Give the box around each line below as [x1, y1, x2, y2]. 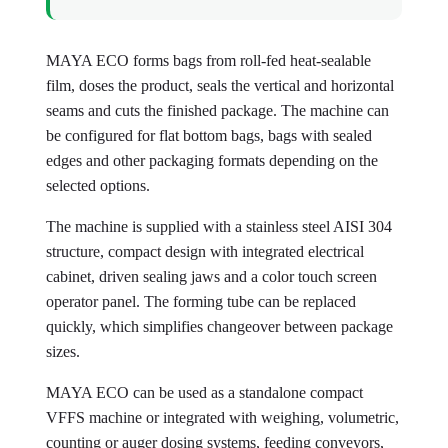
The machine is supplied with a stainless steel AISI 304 [46, 218, 392, 235]
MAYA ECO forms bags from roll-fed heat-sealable [46, 52, 371, 69]
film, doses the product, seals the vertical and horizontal [46, 77, 394, 94]
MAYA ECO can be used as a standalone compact [46, 384, 363, 401]
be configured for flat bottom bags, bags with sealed [46, 127, 372, 144]
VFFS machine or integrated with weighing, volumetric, [46, 409, 399, 426]
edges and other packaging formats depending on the [46, 152, 378, 169]
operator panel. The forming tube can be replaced [46, 293, 356, 310]
